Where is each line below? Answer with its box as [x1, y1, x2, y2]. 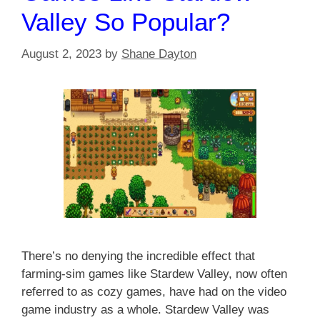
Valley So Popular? [21, 8, 230, 36]
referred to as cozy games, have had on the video [21, 284, 286, 299]
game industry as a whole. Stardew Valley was [21, 302, 269, 316]
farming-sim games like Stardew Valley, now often [21, 266, 287, 281]
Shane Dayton [121, 46, 196, 61]
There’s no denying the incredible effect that [21, 249, 255, 263]
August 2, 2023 [21, 46, 101, 61]
